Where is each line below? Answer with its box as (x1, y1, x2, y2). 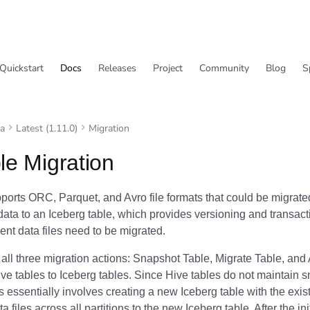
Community (199, 62, 249, 75)
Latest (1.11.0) (16, 122, 77, 135)
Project (153, 62, 183, 75)
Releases (98, 62, 136, 75)
